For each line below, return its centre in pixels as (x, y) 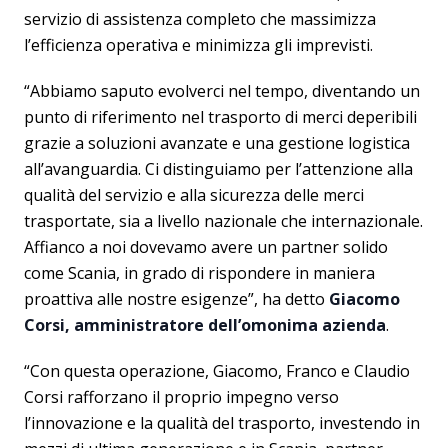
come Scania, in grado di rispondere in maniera (199, 272)
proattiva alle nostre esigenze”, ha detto (176, 298)
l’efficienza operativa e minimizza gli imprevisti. (198, 44)
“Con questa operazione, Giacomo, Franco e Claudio (217, 370)
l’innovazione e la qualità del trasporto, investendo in (222, 422)
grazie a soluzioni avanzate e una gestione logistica (217, 142)
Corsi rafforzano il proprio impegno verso (181, 396)
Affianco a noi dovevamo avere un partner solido (206, 246)
